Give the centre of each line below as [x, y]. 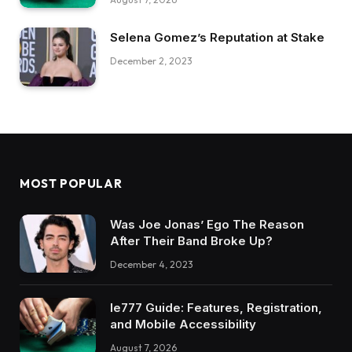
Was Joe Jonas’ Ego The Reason [207, 224]
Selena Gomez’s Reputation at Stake [217, 38]
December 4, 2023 [152, 264]
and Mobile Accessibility [183, 324]
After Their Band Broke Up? [191, 240]
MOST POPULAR [71, 183]
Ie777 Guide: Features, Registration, [216, 308]
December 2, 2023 [151, 61]
